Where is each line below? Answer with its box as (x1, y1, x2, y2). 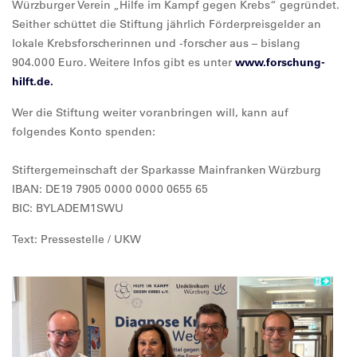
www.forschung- (235, 55, 325, 69)
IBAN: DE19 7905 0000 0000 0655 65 (12, 182, 208, 196)
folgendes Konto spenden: (12, 124, 159, 139)
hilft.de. (12, 74, 53, 88)
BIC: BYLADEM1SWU (12, 201, 124, 215)
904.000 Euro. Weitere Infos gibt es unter (12, 55, 235, 69)
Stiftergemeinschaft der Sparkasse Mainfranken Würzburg (12, 163, 321, 177)
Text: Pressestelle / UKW (12, 232, 141, 246)
